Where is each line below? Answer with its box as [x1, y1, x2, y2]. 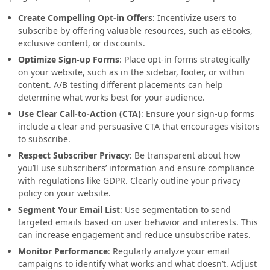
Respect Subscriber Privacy [18, 149, 130, 161]
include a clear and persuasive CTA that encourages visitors [18, 120, 260, 132]
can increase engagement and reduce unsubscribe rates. [18, 228, 251, 240]
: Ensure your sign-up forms [141, 107, 254, 119]
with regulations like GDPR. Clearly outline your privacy [18, 174, 240, 186]
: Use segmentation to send [120, 203, 231, 215]
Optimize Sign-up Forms [18, 53, 119, 65]
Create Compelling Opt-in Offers [18, 11, 152, 24]
